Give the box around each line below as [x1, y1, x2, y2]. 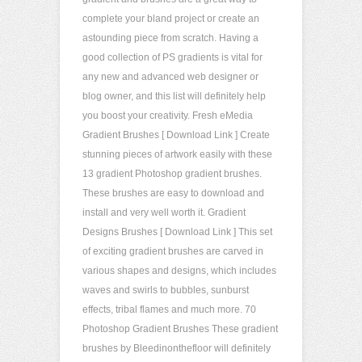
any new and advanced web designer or [82, 71, 259, 82]
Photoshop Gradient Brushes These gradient [82, 323, 278, 335]
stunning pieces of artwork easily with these [82, 149, 272, 160]
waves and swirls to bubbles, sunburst [82, 284, 249, 296]
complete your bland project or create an [82, 13, 259, 24]
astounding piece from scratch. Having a [82, 32, 259, 44]
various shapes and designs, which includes [82, 265, 276, 276]
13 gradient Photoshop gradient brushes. [82, 168, 262, 179]
